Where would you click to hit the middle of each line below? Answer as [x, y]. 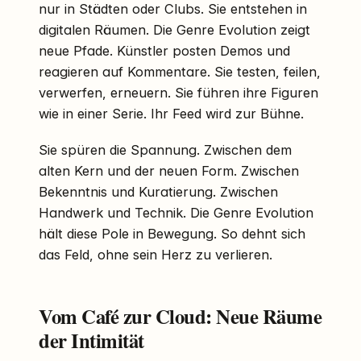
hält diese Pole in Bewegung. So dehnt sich [172, 234]
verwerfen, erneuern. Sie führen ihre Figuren [178, 92]
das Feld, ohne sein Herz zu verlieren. [156, 255]
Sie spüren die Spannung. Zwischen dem [165, 150]
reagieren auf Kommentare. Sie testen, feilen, [180, 71]
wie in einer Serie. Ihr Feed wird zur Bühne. [171, 113]
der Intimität [91, 340]
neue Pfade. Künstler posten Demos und [164, 50]
